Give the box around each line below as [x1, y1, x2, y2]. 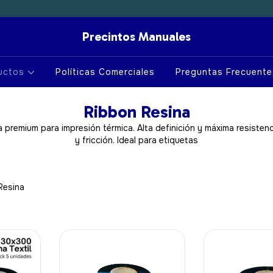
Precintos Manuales [82, 29, 191, 44]
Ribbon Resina [83, 102, 190, 122]
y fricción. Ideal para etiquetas [75, 135, 198, 146]
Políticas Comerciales [55, 66, 155, 77]
